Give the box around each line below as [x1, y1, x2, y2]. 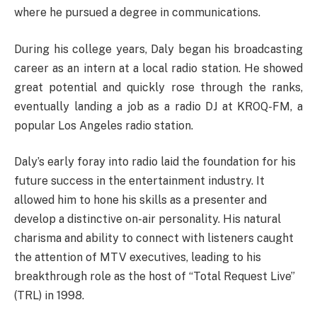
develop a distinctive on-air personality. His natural [14, 212, 281, 226]
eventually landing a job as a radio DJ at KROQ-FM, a [14, 99, 303, 113]
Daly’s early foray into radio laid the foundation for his [14, 155, 296, 169]
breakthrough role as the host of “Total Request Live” [14, 270, 295, 284]
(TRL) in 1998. [14, 289, 84, 303]
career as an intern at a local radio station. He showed [14, 61, 303, 75]
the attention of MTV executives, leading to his [14, 250, 261, 265]
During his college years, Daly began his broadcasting [14, 42, 303, 56]
